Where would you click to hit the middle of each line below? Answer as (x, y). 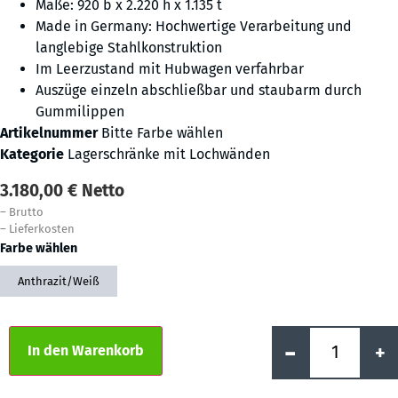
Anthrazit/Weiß (59, 282)
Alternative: (200, 337)
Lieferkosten (42, 228)
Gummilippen (80, 112)
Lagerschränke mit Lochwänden (169, 155)
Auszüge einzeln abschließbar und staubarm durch (199, 91)
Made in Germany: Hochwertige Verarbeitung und (194, 27)
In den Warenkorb (86, 350)
